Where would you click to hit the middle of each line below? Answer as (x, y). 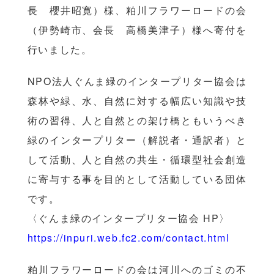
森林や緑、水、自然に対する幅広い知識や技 (137, 101)
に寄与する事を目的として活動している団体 (137, 179)
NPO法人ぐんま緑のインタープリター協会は (137, 81)
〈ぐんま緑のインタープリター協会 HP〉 (128, 218)
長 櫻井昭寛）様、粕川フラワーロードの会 (137, 10)
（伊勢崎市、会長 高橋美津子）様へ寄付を (137, 30)
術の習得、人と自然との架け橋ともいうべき (137, 120)
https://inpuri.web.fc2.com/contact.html (128, 238)
